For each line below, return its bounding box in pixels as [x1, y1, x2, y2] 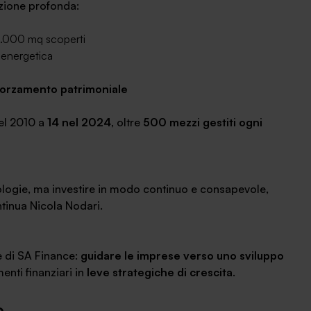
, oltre [111, 115, 143, 129]
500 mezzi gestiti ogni [143, 115, 262, 129]
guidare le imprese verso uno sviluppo [81, 249, 284, 262]
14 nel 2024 [47, 115, 111, 129]
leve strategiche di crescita [87, 265, 233, 279]
